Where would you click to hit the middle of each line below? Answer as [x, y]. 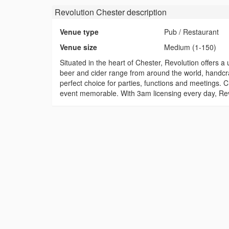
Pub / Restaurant [192, 32]
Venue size [78, 47]
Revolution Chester [90, 12]
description [146, 12]
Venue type [79, 32]
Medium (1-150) [190, 47]
